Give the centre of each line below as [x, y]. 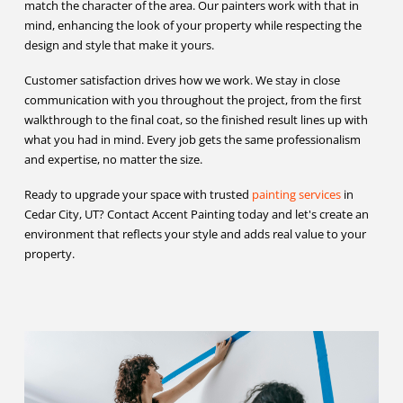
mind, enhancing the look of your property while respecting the [193, 25]
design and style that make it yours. [119, 45]
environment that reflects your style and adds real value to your [195, 233]
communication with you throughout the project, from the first [193, 99]
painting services [296, 194]
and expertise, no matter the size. [113, 159]
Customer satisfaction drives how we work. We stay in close [182, 80]
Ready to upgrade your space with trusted [138, 194]
